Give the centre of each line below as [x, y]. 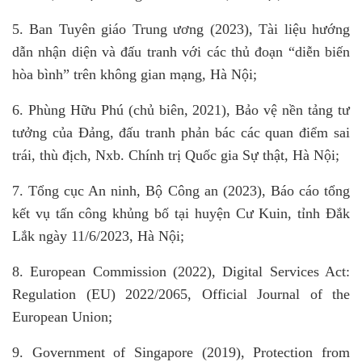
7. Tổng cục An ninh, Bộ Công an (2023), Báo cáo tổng [181, 191]
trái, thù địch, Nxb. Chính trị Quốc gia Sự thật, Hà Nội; [176, 155]
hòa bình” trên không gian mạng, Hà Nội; [135, 74]
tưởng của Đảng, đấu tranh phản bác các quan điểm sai [181, 133]
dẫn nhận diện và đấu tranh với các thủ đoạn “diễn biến [181, 52]
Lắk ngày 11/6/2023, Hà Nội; [98, 236]
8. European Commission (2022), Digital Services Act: [181, 271]
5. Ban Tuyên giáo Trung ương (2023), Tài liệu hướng [181, 29]
